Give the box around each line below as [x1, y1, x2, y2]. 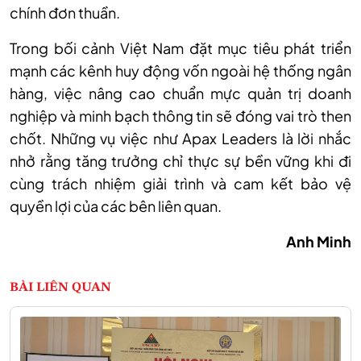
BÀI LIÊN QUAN [10, 281, 111, 295]
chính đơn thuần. [10, 3, 120, 23]
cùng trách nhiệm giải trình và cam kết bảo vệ [10, 174, 351, 193]
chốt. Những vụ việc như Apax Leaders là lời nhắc [10, 129, 351, 148]
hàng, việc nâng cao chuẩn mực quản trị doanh [10, 84, 351, 103]
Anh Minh [286, 232, 351, 251]
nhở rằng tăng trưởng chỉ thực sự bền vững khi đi [10, 151, 351, 171]
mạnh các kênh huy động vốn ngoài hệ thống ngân [10, 61, 351, 81]
